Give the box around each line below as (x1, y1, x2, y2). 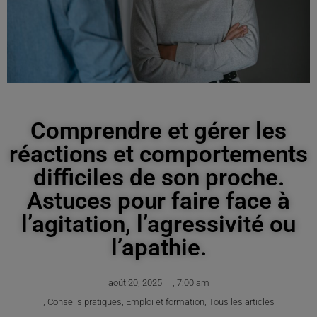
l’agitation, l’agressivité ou (21, 210, 296, 238)
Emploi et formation (125, 296, 204, 308)
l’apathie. (110, 234, 207, 262)
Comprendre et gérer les (30, 117, 287, 145)
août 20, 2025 (108, 277, 162, 289)
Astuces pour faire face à (27, 187, 290, 215)
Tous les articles (208, 296, 275, 308)
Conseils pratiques (47, 296, 122, 308)
